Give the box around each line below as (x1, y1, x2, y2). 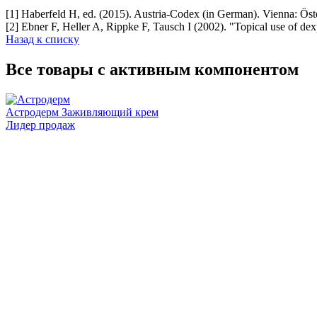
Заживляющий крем (62, 105, 158, 118)
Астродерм (6, 105, 59, 118)
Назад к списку (6, 33, 79, 45)
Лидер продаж (6, 118, 75, 131)
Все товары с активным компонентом (6, 59, 299, 79)
